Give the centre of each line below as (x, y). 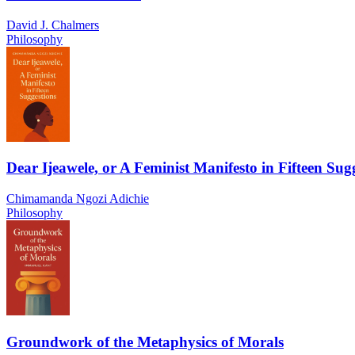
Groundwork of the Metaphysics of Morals (145, 342)
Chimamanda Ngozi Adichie (78, 198)
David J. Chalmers (53, 25)
